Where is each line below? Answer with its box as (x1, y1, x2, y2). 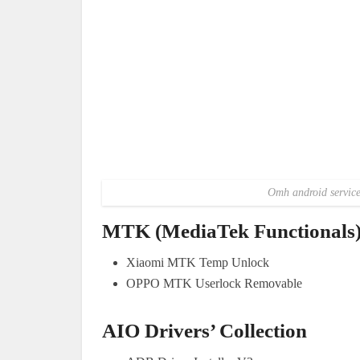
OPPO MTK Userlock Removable (126, 276, 302, 290)
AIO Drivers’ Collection (102, 319, 307, 342)
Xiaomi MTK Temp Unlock (126, 255, 269, 269)
